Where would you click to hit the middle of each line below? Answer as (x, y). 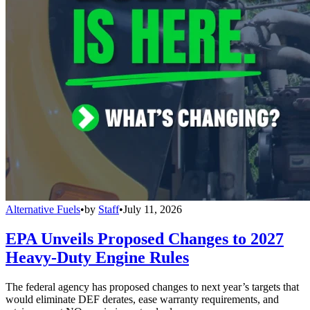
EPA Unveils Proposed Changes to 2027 (145, 238)
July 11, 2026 (153, 209)
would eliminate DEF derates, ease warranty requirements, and (142, 299)
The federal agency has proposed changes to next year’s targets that (152, 286)
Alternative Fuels (43, 209)
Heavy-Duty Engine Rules (97, 257)
